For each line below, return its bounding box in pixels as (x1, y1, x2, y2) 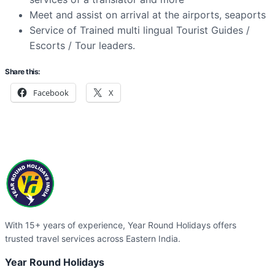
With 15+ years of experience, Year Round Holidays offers (5, 220, 236, 231)
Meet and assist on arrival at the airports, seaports (29, 9, 266, 21)
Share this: (5, 67, 41, 77)
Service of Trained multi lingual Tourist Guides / (29, 24, 250, 37)
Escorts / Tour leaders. (29, 39, 135, 52)
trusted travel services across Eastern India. (5, 233, 180, 244)
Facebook (33, 87, 69, 99)
